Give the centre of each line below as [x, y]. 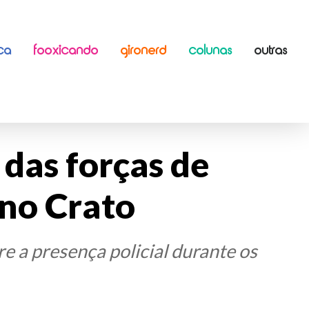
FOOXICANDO [66, 51]
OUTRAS [271, 51]
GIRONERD [144, 51]
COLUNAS [211, 51]
